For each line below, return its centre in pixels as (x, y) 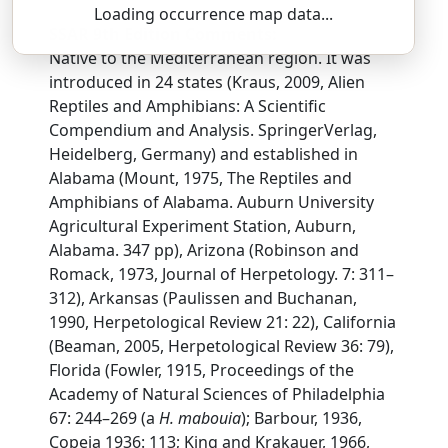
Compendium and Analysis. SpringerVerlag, (213, 130)
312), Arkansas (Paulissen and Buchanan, (203, 298)
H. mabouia (200, 418)
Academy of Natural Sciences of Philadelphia (217, 394)
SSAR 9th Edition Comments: (163, 34)
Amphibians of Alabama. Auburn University (212, 202)
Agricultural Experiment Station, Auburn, (203, 226)
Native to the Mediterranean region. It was (210, 58)
